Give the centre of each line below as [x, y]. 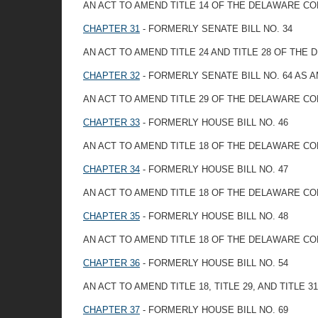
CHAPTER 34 [111, 169]
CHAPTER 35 [111, 216]
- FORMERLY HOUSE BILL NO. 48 [214, 216]
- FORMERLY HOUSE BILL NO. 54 [214, 263]
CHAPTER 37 [111, 310]
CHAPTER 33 [111, 122]
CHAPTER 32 [111, 76]
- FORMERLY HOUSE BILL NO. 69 [214, 310]
